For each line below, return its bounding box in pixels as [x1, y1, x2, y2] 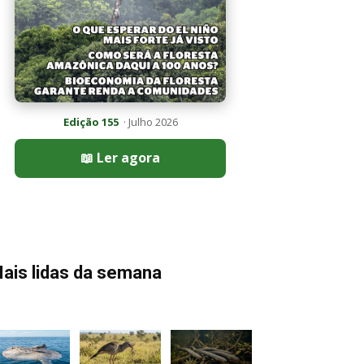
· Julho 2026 [118, 114, 178, 129]
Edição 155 [63, 114, 119, 129]
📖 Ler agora [80, 149, 160, 167]
